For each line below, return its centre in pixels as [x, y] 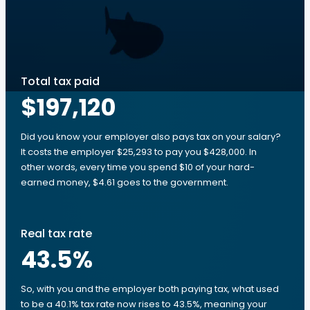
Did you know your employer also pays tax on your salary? [151, 137]
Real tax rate [56, 234]
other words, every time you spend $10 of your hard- [138, 167]
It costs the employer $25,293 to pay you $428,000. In [139, 152]
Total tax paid [60, 81]
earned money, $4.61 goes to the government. [125, 182]
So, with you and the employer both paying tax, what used [150, 289]
